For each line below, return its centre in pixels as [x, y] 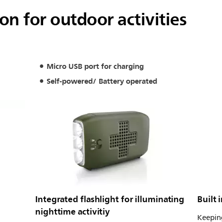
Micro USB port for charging [95, 66]
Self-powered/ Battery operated [102, 81]
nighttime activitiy [73, 211]
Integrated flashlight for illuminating [110, 199]
